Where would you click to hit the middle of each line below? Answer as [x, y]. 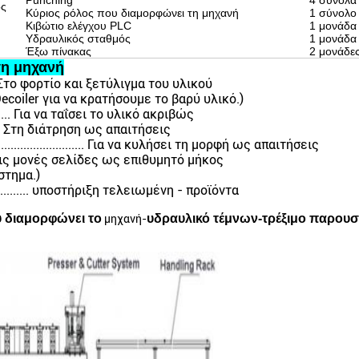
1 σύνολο [333, 13]
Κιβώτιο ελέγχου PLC [78, 26]
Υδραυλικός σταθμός [78, 38]
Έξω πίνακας [58, 51]
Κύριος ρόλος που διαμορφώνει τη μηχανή [132, 13]
